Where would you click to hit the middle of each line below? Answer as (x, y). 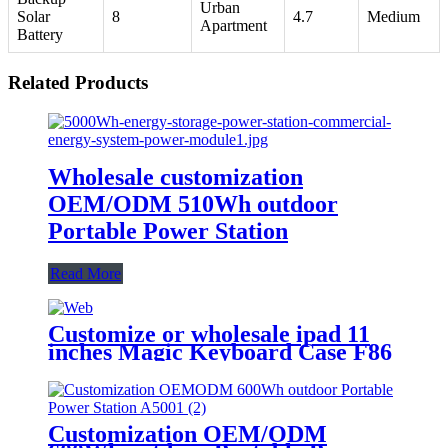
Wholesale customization (175, 176)
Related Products (78, 83)
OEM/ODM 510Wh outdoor (193, 203)
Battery (40, 35)
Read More (85, 273)
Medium (393, 17)
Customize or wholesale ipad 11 (209, 333)
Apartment (233, 26)
